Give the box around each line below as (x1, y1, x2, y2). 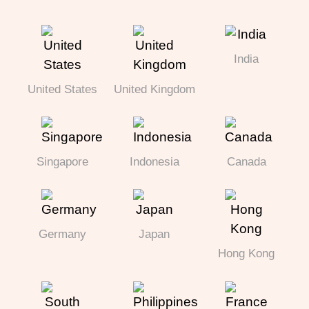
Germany (39, 227, 87, 241)
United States (28, 82, 98, 96)
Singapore (37, 154, 89, 168)
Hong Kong (218, 246, 275, 260)
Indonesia (129, 154, 179, 168)
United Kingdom (113, 82, 195, 96)
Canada (226, 154, 266, 168)
